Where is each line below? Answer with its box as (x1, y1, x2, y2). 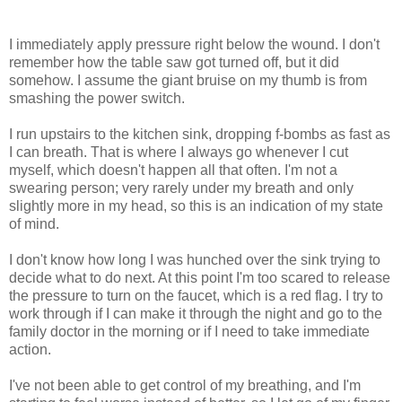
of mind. (9, 215, 59, 232)
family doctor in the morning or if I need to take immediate (9, 323, 370, 339)
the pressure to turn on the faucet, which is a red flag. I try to (9, 287, 383, 303)
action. (9, 341, 51, 357)
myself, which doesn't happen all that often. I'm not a (9, 162, 337, 178)
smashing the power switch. (9, 90, 185, 106)
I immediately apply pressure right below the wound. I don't (9, 36, 380, 52)
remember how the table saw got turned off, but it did (9, 54, 339, 70)
